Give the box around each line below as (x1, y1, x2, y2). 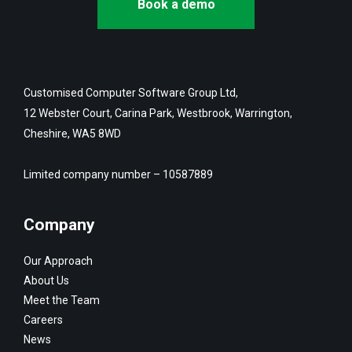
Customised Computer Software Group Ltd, (24, 86, 238, 100)
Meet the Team (24, 294, 100, 307)
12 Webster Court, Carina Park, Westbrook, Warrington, (24, 107, 292, 120)
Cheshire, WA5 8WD (24, 127, 123, 141)
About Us (24, 274, 69, 288)
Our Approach (24, 255, 93, 268)
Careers (24, 313, 63, 327)
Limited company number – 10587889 (24, 168, 213, 181)
